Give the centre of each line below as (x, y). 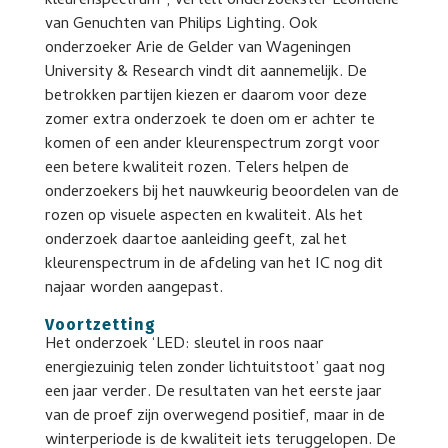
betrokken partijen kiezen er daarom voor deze (205, 97)
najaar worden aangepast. (133, 289)
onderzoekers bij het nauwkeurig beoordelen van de (221, 193)
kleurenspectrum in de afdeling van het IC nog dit (213, 265)
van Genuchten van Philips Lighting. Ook (181, 25)
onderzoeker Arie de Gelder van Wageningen (197, 49)
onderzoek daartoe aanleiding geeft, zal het (195, 241)
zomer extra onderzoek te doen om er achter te (209, 121)
